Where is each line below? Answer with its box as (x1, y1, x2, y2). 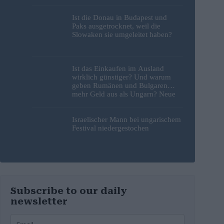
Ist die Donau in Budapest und (72, 13, 167, 21)
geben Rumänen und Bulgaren (72, 81, 167, 90)
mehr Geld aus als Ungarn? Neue (72, 90, 175, 98)
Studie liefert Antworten (72, 98, 146, 107)
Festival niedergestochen (72, 124, 149, 132)
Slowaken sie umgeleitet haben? (72, 30, 172, 38)
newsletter (10, 195, 68, 206)
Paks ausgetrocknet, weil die (72, 21, 160, 30)
